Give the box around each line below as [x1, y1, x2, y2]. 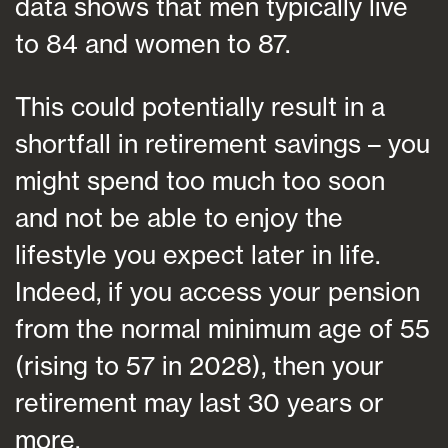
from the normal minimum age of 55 [15, 312, 430, 344]
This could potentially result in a [15, 90, 385, 122]
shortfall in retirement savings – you [15, 127, 430, 159]
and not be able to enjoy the [15, 201, 343, 233]
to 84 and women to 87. [15, 28, 290, 60]
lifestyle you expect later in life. [15, 238, 380, 270]
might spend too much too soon [15, 164, 385, 196]
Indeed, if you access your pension [15, 275, 420, 307]
